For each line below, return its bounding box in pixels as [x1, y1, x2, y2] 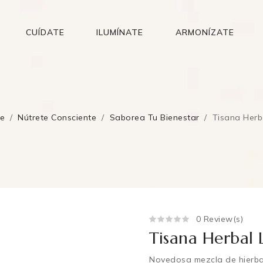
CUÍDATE [25, 27, 65, 38]
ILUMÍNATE [96, 27, 143, 38]
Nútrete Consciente [18, 112, 97, 123]
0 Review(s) [195, 214, 246, 224]
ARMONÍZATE [175, 27, 234, 38]
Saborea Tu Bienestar [109, 112, 200, 123]
